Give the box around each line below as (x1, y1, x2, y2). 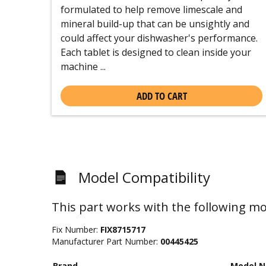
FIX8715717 (100, 224, 145, 235)
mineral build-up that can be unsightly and (61, 17, 249, 30)
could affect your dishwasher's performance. (61, 31, 258, 45)
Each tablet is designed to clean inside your (61, 46, 251, 59)
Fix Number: (52, 224, 100, 235)
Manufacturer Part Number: (52, 236, 160, 247)
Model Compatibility (78, 167, 210, 187)
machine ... (61, 60, 106, 73)
